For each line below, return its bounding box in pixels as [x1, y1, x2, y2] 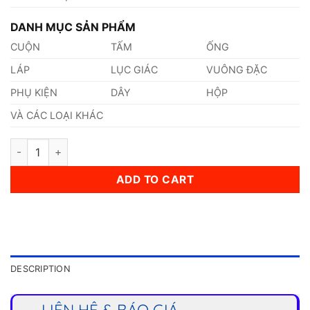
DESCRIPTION [10, 264, 71, 275]
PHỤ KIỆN [10, 86, 57, 98]
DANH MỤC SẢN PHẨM [10, 19, 136, 34]
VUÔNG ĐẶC [206, 63, 268, 75]
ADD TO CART [116, 172, 194, 186]
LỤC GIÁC [111, 63, 158, 75]
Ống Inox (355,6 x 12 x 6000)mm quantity [10, 139, 213, 152]
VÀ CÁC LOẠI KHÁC [10, 109, 103, 121]
